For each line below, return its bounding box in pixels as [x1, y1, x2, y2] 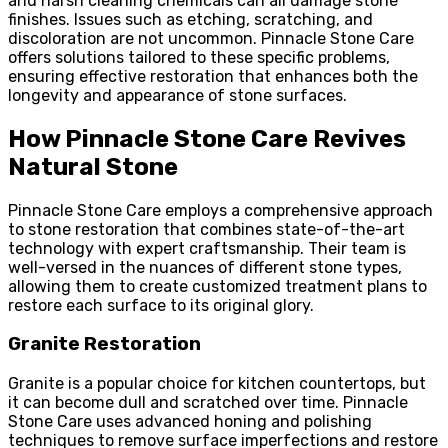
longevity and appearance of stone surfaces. [8, 85, 347, 105]
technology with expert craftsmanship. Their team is [8, 238, 406, 258]
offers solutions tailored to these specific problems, [8, 47, 390, 67]
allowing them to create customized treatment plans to [8, 276, 427, 296]
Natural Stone [8, 152, 178, 181]
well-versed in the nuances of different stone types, [8, 257, 402, 277]
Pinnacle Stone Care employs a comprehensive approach [8, 200, 433, 220]
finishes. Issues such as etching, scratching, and [8, 9, 373, 29]
